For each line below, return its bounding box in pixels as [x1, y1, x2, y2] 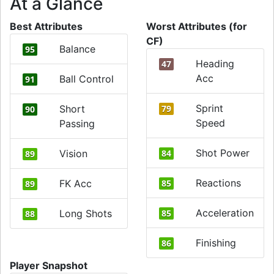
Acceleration [196, 207, 254, 219]
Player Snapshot [10, 259, 87, 272]
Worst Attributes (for [146, 20, 247, 32]
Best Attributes [10, 20, 83, 32]
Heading [196, 57, 235, 70]
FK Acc [59, 177, 92, 190]
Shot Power [196, 147, 250, 159]
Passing [59, 117, 95, 130]
